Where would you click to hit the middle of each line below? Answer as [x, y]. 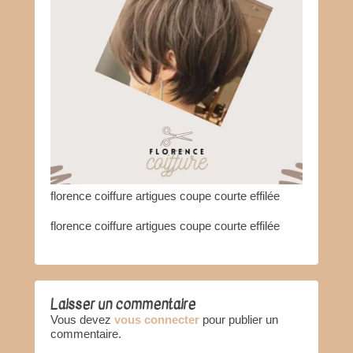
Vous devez [82, 320]
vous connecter [157, 320]
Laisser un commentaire [123, 305]
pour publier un [239, 320]
